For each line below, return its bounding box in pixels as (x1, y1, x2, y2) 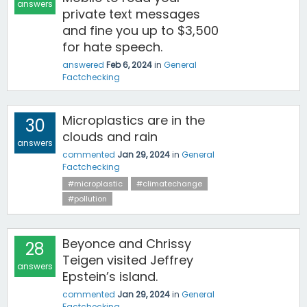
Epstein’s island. (62, 268, 158, 285)
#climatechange (136, 178, 202, 189)
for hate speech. (62, 38, 162, 56)
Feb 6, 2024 (106, 59, 152, 71)
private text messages (62, 5, 200, 23)
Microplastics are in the (62, 112, 205, 129)
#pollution (68, 193, 107, 204)
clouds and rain (62, 128, 158, 145)
